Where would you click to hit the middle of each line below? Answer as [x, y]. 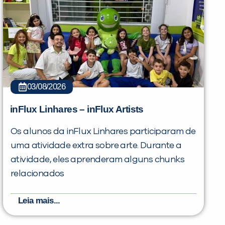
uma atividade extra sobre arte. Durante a [96, 146]
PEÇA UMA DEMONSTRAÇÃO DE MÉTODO [111, 189]
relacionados [37, 174]
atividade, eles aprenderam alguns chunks [97, 160]
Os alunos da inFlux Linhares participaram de [103, 132]
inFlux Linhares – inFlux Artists [77, 109]
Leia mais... [39, 201]
